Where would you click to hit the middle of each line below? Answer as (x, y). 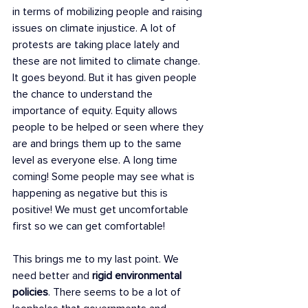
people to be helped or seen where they (109, 127)
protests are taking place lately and (97, 45)
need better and (52, 276)
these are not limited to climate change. (108, 61)
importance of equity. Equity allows (96, 111)
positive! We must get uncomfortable (102, 210)
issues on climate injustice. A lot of (96, 28)
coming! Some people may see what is (105, 177)
